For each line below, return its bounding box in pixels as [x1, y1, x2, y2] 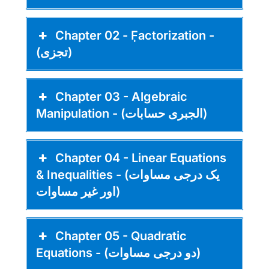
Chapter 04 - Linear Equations [55, 150, 227, 165]
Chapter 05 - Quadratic [55, 228, 187, 243]
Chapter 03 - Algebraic [55, 89, 188, 104]
